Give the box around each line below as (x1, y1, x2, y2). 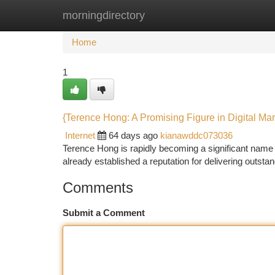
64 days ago (109, 130, 158, 141)
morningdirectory (63, 9, 145, 21)
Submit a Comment (63, 207, 145, 218)
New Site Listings (124, 10, 193, 20)
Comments (63, 179, 133, 196)
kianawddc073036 (160, 130, 233, 141)
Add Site (212, 10, 246, 20)
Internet (65, 130, 95, 141)
